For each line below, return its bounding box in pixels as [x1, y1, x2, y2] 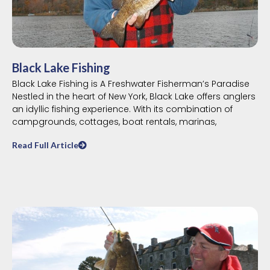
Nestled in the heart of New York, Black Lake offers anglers [12, 90, 256, 102]
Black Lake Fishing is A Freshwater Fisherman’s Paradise [12, 77, 250, 90]
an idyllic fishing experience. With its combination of [12, 102, 233, 115]
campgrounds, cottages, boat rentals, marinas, [12, 115, 216, 128]
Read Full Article [12, 139, 78, 150]
